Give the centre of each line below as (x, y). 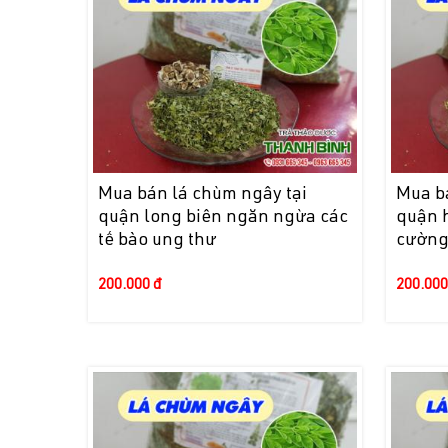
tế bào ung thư (157, 241)
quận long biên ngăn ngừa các (223, 218)
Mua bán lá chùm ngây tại (203, 195)
